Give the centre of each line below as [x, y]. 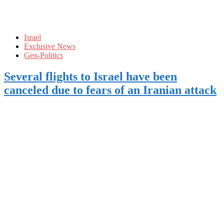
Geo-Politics [43, 55]
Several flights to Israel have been [90, 76]
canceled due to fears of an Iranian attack [110, 90]
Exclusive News [50, 46]
